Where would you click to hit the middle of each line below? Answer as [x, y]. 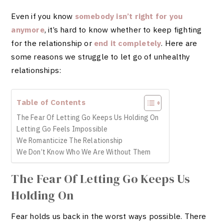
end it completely [128, 43]
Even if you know [43, 16]
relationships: [36, 70]
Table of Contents [51, 102]
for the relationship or [53, 43]
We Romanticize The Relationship [70, 140]
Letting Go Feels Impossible [63, 129]
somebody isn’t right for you [129, 16]
